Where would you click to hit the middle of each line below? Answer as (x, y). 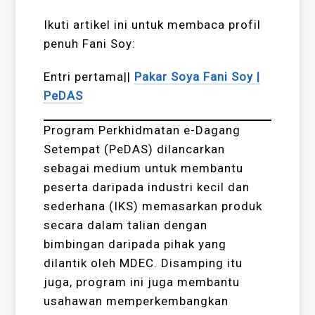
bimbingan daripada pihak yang (135, 244)
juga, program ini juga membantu (142, 282)
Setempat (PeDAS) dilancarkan (135, 149)
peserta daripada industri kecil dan (147, 187)
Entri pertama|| (89, 76)
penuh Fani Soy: (90, 43)
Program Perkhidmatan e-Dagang (142, 130)
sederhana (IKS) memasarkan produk (153, 206)
